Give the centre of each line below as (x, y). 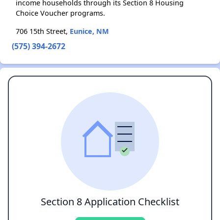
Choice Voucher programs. (60, 13)
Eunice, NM (89, 31)
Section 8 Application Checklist (110, 202)
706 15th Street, (43, 31)
